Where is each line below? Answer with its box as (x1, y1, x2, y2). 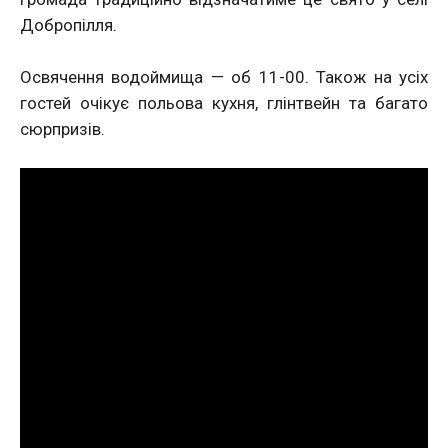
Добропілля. (20, 15, 117, 36)
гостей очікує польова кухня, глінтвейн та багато (20, 93, 428, 114)
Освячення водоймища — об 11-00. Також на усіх (20, 67, 428, 88)
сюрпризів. (20, 119, 105, 140)
